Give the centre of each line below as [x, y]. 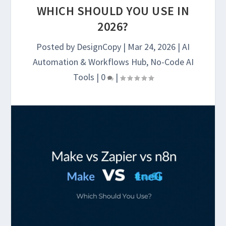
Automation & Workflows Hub [89, 62]
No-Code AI [172, 62]
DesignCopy [99, 47]
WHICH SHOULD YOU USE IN [113, 11]
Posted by [56, 47]
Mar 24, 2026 [152, 47]
